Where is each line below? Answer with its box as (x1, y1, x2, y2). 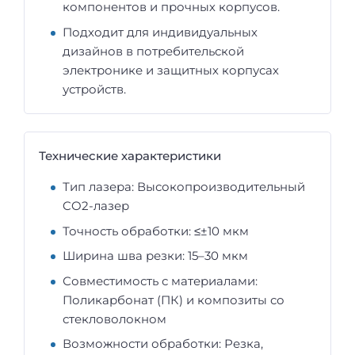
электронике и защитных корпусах (63, 62, 279, 78)
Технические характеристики (39, 148, 221, 164)
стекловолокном (63, 311, 166, 326)
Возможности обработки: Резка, (63, 336, 263, 352)
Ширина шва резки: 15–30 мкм (63, 248, 248, 264)
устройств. (63, 81, 126, 97)
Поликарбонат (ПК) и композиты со (63, 292, 284, 307)
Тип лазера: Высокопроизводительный (63, 179, 305, 195)
